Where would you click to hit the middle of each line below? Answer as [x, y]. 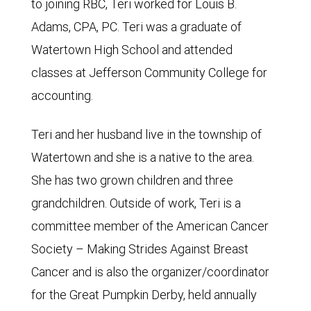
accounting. [62, 95]
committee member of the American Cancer [150, 226]
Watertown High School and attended [132, 50]
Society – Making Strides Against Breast [140, 249]
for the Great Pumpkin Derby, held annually [144, 295]
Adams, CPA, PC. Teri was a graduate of [136, 27]
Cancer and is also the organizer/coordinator [150, 272]
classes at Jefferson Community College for [149, 73]
